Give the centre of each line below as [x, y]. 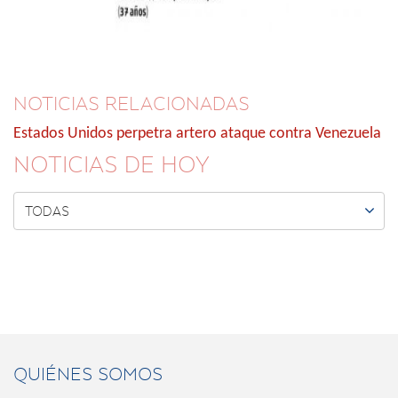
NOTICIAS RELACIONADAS [131, 104]
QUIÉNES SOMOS [88, 374]
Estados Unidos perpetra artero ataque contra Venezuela [197, 134]
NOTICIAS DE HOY [111, 165]
